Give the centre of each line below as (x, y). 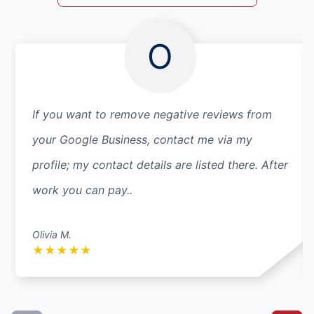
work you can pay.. (82, 190)
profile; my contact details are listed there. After (160, 164)
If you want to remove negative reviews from (152, 114)
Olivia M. (52, 234)
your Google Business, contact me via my (142, 139)
